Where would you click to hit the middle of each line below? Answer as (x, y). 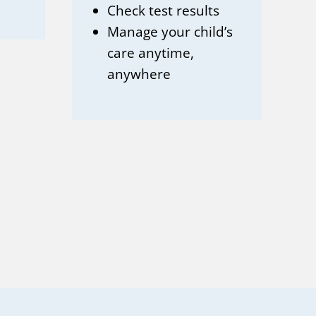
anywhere (139, 74)
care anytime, (151, 53)
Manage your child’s (170, 31)
